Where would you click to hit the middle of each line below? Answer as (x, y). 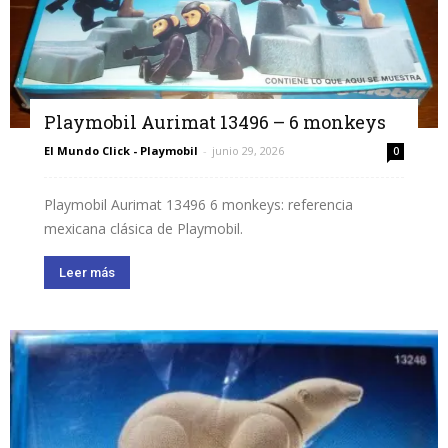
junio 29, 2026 (248, 151)
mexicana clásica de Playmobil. (143, 229)
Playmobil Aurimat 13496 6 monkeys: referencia (198, 205)
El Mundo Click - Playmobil (121, 151)
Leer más (87, 273)
